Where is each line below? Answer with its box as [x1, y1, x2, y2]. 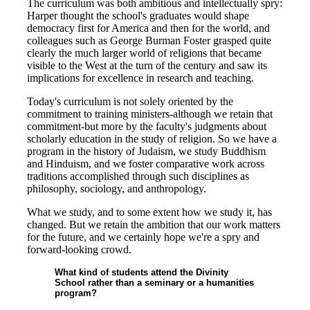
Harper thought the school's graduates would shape [27, 10, 249, 21]
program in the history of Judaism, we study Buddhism [27, 145, 266, 157]
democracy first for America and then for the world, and [27, 22, 270, 34]
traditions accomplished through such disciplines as [27, 170, 249, 182]
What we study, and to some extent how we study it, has [27, 206, 272, 218]
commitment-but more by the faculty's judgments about [27, 120, 266, 132]
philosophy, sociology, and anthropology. [27, 183, 206, 194]
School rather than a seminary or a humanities [55, 277, 254, 288]
